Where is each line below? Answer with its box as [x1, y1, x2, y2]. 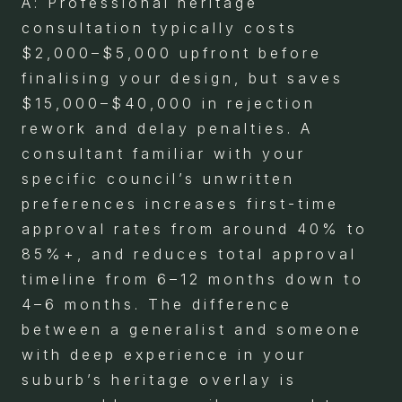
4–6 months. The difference [22, 294, 293, 313]
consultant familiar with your [22, 144, 306, 162]
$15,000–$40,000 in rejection [22, 93, 316, 112]
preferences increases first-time [22, 194, 339, 213]
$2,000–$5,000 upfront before [22, 43, 322, 62]
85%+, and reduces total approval [22, 244, 357, 263]
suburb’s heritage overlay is [22, 370, 297, 389]
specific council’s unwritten [22, 169, 295, 188]
